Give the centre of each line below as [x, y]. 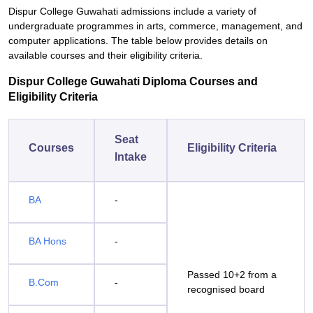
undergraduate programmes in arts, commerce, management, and [155, 26]
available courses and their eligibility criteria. [105, 55]
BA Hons [48, 241]
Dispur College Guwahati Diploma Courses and [133, 81]
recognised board [226, 289]
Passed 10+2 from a [232, 275]
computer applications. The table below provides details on [138, 41]
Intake [131, 157]
